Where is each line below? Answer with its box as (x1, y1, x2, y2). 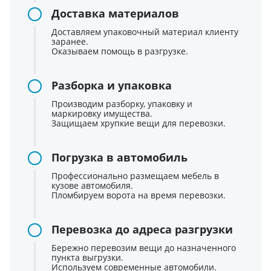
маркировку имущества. (51, 108, 152, 120)
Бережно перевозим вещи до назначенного (51, 242, 236, 254)
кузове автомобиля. (51, 180, 133, 192)
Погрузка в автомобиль (51, 150, 188, 165)
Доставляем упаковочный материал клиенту (51, 26, 238, 38)
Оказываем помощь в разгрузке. (51, 45, 188, 57)
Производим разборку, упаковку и (51, 98, 192, 110)
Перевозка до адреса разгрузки (51, 222, 233, 237)
